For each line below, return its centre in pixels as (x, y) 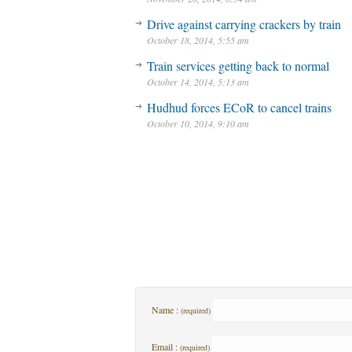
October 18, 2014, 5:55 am (198, 40)
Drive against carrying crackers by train (244, 24)
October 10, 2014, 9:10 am (198, 123)
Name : (166, 310)
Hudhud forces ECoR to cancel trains (239, 107)
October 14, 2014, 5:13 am (198, 82)
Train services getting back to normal (238, 66)
